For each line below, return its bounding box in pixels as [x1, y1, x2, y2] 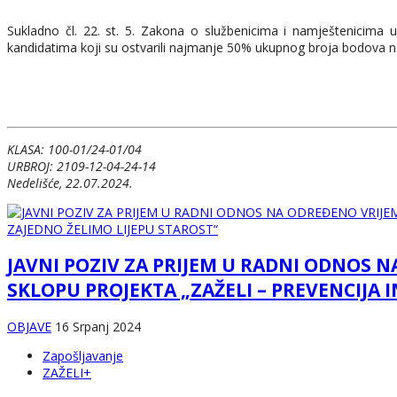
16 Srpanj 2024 [55, 317, 141, 335]
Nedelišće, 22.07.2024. [7, 174, 133, 191]
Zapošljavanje [43, 346, 123, 364]
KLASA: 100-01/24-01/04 [7, 140, 142, 158]
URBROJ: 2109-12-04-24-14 [7, 157, 156, 175]
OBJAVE [7, 317, 51, 335]
